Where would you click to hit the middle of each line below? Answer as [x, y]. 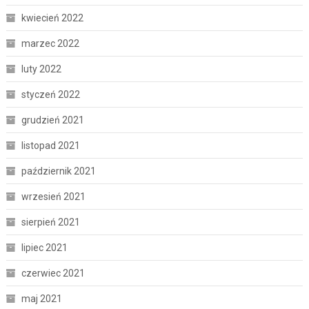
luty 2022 [41, 69]
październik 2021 [58, 171]
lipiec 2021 [44, 248]
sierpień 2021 [50, 222]
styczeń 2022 [50, 95]
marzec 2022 [50, 44]
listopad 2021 [50, 146]
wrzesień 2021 [53, 197]
